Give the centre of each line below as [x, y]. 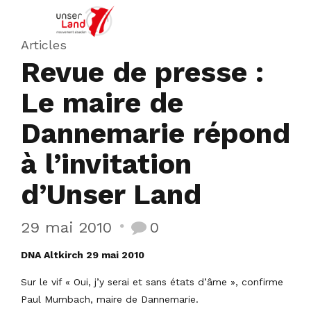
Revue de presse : [142, 72]
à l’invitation [106, 163]
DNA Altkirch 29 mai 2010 [83, 254]
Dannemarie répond [155, 133]
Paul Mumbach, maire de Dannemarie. [110, 299]
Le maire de [102, 102]
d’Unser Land [111, 194]
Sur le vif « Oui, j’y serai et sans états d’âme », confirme [152, 281]
